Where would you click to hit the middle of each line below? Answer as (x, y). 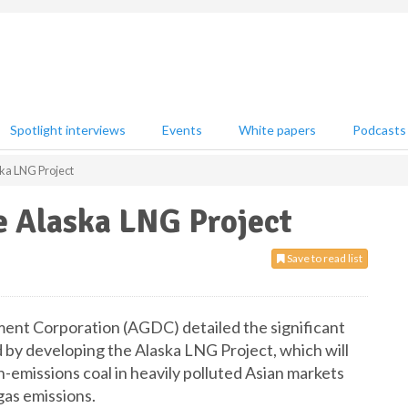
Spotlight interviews (68, 130)
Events (182, 130)
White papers (277, 130)
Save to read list (324, 258)
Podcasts (379, 130)
